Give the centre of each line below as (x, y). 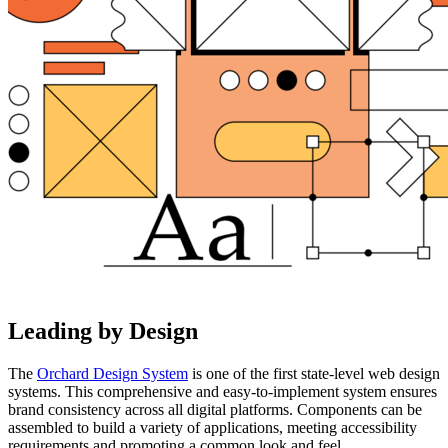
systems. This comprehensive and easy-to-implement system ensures (222, 391)
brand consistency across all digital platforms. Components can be (215, 409)
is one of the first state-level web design (314, 373)
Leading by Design (103, 330)
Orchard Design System (112, 373)
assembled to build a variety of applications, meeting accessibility (212, 427)
